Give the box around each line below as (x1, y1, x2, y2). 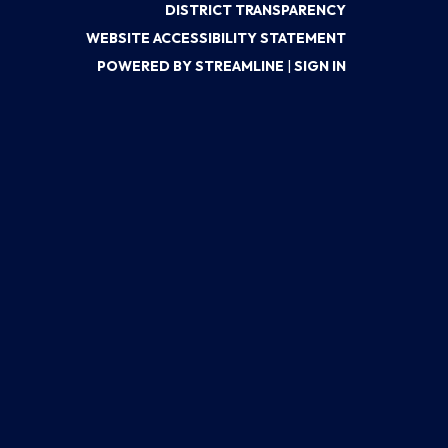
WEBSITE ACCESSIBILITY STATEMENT (86, 28, 346, 47)
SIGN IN (294, 56, 346, 75)
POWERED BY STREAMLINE (97, 56, 284, 75)
